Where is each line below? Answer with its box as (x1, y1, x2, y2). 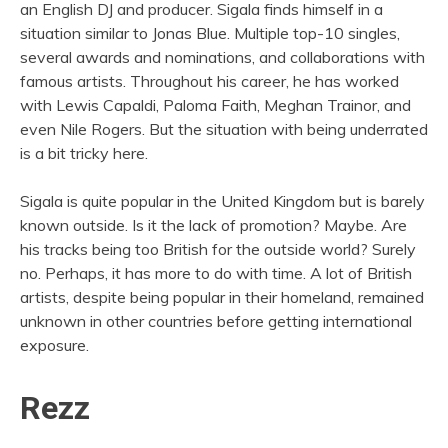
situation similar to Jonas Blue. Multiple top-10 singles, (20, 23, 400, 44)
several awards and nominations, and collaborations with (20, 47, 425, 68)
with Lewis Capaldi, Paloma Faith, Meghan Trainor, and (20, 95, 411, 116)
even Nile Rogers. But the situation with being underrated (20, 119, 428, 140)
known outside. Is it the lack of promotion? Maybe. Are (20, 215, 407, 236)
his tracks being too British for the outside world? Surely (20, 239, 416, 260)
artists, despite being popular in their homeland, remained (20, 287, 424, 308)
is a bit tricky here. (20, 143, 148, 164)
